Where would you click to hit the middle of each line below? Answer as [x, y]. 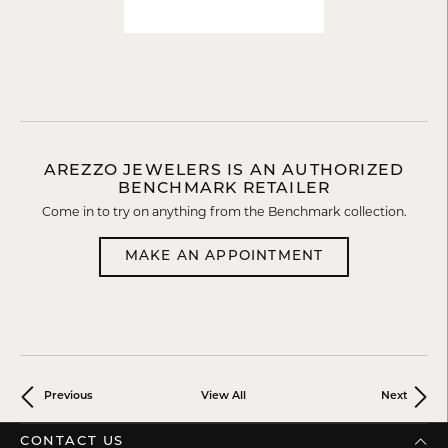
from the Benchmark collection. [306, 211]
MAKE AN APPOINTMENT [224, 256]
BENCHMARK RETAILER [224, 188]
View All [223, 396]
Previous [68, 396]
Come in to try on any [107, 211]
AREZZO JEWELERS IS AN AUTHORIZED [224, 170]
